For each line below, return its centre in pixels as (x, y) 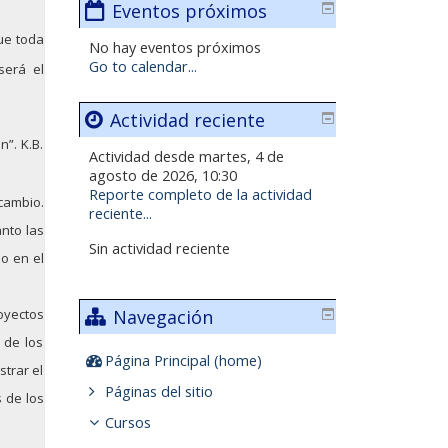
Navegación (162, 317)
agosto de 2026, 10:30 (162, 176)
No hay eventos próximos (174, 48)
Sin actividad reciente (159, 248)
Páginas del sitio (158, 392)
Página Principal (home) (183, 361)
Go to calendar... (142, 67)
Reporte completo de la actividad (200, 195)
